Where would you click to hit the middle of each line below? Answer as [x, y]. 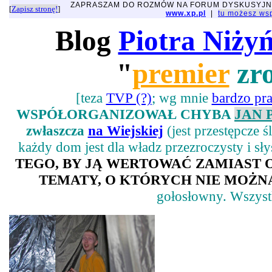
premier [181, 73]
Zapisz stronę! [35, 9]
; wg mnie [182, 98]
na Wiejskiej [125, 131]
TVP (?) [129, 98]
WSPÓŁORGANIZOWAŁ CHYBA [125, 114]
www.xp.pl [186, 13]
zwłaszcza [57, 131]
